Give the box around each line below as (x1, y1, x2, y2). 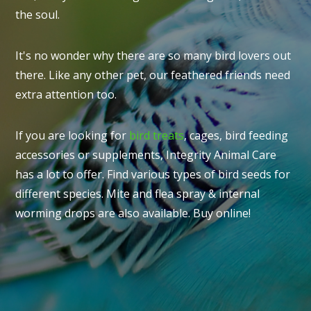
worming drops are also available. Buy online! (15, 205, 251, 221)
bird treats (129, 128, 185, 143)
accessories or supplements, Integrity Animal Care (15, 147, 277, 162)
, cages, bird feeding (184, 128, 289, 143)
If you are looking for (15, 128, 130, 143)
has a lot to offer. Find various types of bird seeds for (15, 167, 291, 182)
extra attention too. (15, 87, 117, 102)
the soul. (15, 7, 60, 22)
